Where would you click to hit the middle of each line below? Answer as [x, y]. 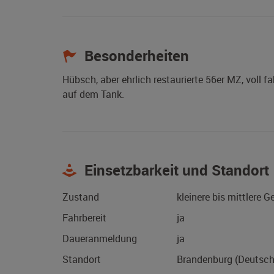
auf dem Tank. [93, 94]
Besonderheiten [135, 56]
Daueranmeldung [100, 239]
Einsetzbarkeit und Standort [175, 170]
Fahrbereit [84, 218]
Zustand [81, 197]
